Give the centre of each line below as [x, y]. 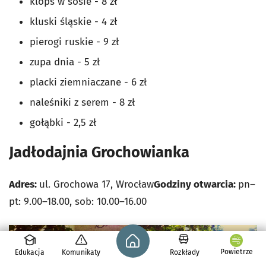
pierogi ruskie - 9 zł [74, 42]
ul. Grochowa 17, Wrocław [96, 185]
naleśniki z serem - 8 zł [82, 103]
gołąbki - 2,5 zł [63, 123]
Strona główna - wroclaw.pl [178, 232]
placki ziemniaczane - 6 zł [88, 83]
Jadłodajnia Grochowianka [101, 153]
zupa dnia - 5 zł [65, 62]
